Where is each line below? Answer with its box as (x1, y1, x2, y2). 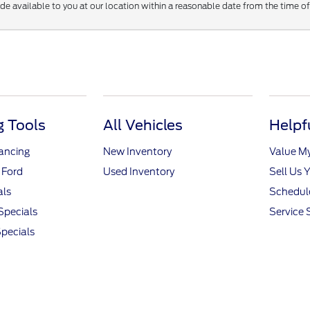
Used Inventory (103, 166, 175, 178)
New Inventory (103, 146, 172, 158)
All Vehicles (103, 117, 183, 134)
